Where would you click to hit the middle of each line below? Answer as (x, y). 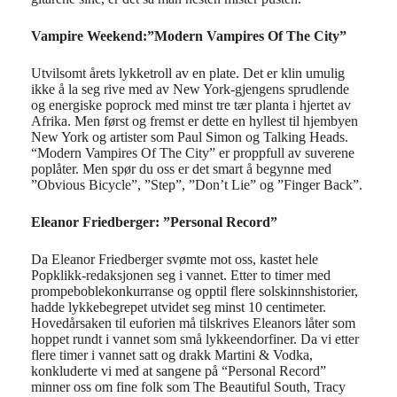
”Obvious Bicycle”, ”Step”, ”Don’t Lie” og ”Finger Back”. (197, 185)
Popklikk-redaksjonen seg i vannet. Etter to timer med (181, 275)
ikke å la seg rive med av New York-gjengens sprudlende (190, 89)
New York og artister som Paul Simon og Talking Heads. (191, 137)
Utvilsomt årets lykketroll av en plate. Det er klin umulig (188, 73)
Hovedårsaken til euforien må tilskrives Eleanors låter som (193, 323)
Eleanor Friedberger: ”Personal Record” (154, 222)
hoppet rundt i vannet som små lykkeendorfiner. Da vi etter (195, 339)
